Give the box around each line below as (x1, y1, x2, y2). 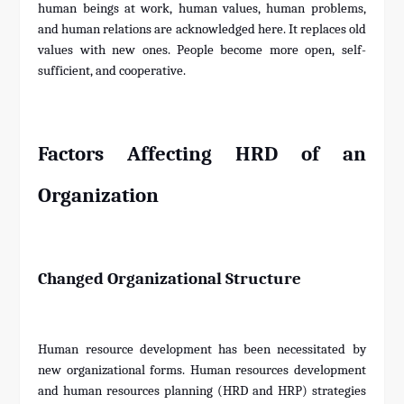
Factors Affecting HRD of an (38, 142, 366, 167)
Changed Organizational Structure (38, 269, 302, 289)
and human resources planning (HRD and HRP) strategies (38, 383, 366, 399)
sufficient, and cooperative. (38, 63, 187, 79)
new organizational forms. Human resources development (38, 363, 366, 379)
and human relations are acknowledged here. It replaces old (38, 22, 366, 38)
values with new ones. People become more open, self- (38, 42, 366, 59)
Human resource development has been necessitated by (38, 342, 366, 358)
